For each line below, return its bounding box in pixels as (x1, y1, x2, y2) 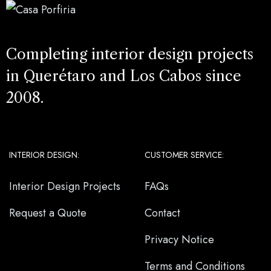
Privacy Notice (145, 232, 214, 248)
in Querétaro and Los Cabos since (6, 67, 241, 85)
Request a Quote (9, 205, 87, 221)
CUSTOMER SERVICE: (145, 149, 224, 162)
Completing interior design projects (6, 45, 253, 64)
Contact (145, 205, 180, 221)
